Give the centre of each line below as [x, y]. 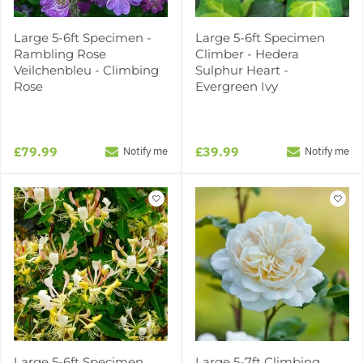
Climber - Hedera [247, 53]
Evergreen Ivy [237, 86]
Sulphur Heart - [242, 70]
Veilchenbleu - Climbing [86, 70]
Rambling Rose [60, 53]
